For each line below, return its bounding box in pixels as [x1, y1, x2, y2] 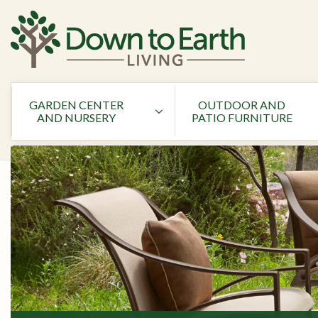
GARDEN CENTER [28, 98, 124, 111]
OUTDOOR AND [198, 98, 286, 111]
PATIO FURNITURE [191, 111, 292, 124]
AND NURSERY [36, 111, 116, 124]
